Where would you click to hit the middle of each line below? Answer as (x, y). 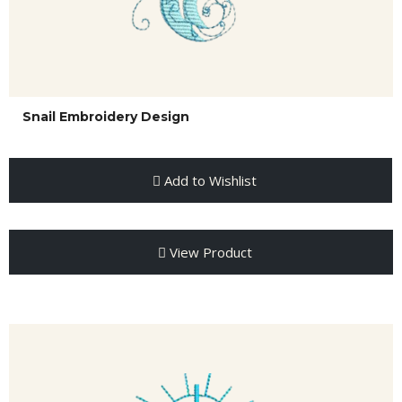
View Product (209, 252)
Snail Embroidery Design (106, 117)
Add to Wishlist (208, 180)
